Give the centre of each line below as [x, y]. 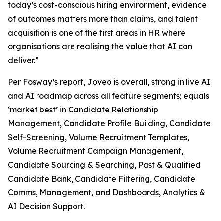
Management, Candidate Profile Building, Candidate [109, 123]
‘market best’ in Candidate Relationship [83, 109]
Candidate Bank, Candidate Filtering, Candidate [102, 178]
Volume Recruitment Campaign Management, [95, 151]
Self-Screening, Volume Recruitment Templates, [99, 137]
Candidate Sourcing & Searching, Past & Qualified [104, 165]
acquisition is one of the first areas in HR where [97, 32]
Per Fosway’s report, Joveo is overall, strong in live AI [109, 82]
